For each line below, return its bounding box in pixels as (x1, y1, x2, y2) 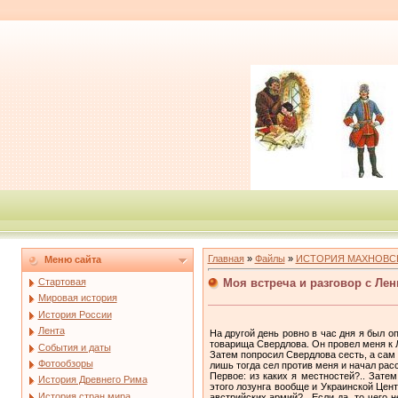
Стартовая (37, 276, 86, 287)
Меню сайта (44, 254, 101, 265)
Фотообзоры (37, 357, 93, 369)
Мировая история (37, 292, 117, 304)
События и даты (37, 341, 111, 353)
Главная (207, 253, 244, 264)
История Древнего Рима (37, 374, 147, 386)
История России (37, 308, 112, 320)
